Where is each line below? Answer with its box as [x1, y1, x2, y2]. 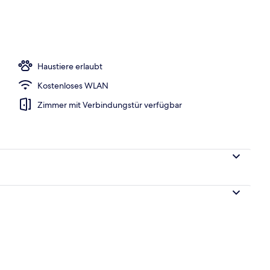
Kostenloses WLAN [37, 80, 108, 91]
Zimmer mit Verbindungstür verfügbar [37, 99, 182, 110]
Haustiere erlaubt [37, 60, 102, 72]
